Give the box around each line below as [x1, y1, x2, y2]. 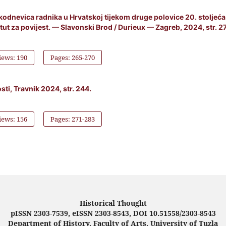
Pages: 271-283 [50, 115, 95, 124]
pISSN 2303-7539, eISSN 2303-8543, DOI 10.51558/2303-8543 [10, 208, 216, 218]
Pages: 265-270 [50, 53, 95, 63]
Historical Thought [79, 198, 147, 208]
